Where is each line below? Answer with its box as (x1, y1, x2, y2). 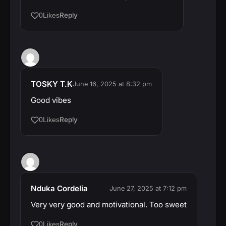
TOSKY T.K (31, 79, 73, 89)
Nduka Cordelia (31, 184, 88, 194)
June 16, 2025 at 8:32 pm (73, 80, 152, 88)
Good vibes (31, 95, 71, 105)
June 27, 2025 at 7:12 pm (109, 185, 187, 193)
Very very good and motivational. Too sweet (31, 200, 187, 210)
